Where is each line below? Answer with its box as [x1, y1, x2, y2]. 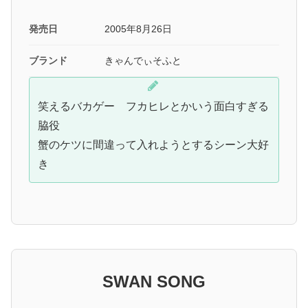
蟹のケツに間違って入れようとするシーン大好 [38, 138, 269, 151]
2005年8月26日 [104, 23, 172, 34]
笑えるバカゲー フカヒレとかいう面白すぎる [38, 100, 269, 112]
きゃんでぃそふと [104, 54, 181, 66]
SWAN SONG [102, 272, 206, 291]
